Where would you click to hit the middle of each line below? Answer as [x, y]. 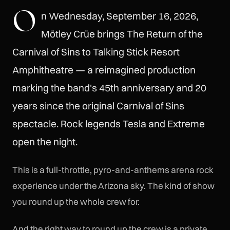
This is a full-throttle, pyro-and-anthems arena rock [113, 170]
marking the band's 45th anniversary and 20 [109, 88]
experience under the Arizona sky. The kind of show [113, 186]
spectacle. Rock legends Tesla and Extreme [109, 123]
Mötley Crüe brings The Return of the [122, 34]
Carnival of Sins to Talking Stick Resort [96, 52]
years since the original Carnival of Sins [98, 106]
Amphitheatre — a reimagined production [104, 70]
